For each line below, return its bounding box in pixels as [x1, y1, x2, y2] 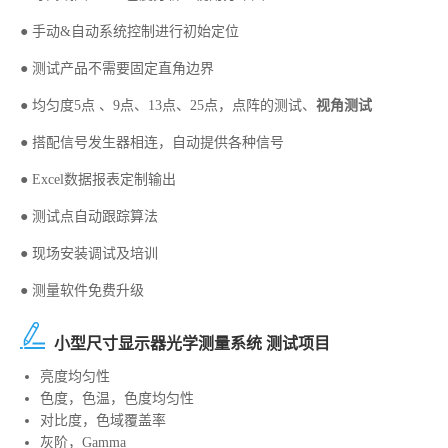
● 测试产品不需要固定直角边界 [20, 61, 214, 76]
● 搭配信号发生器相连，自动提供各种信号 [20, 135, 284, 150]
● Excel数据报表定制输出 [20, 172, 176, 187]
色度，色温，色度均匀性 [40, 391, 194, 406]
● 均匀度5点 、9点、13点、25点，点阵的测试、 [20, 98, 316, 113]
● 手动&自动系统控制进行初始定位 [20, 24, 239, 39]
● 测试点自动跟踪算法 [20, 209, 158, 224]
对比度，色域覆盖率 [40, 413, 166, 428]
